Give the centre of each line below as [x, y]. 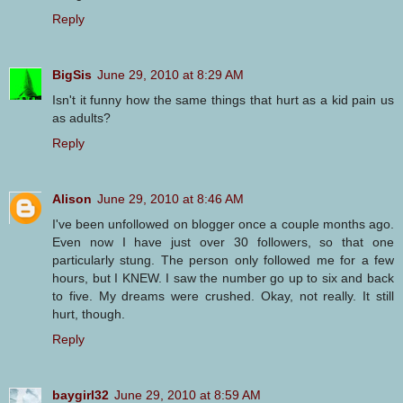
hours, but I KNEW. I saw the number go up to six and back [223, 278]
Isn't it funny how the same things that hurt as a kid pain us [223, 99]
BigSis [72, 74]
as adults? [81, 117]
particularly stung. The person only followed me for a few [223, 260]
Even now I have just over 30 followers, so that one [223, 242]
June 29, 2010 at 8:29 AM [170, 74]
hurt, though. [89, 313]
